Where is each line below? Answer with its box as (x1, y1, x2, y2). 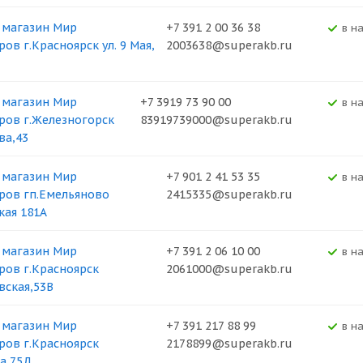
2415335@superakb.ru (165, 187, 293, 202)
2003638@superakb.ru (165, 38, 293, 53)
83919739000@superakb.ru (139, 113, 293, 127)
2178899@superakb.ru (165, 336, 293, 351)
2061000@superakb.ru (165, 262, 293, 276)
